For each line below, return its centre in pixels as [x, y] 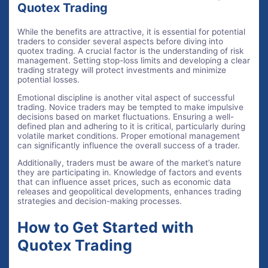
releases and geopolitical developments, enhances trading [130, 192]
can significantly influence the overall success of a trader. [129, 145]
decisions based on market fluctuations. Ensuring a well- [126, 116]
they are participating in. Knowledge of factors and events [130, 173]
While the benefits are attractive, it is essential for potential [132, 32]
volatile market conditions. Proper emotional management [129, 135]
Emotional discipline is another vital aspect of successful [126, 97]
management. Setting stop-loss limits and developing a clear [134, 61]
